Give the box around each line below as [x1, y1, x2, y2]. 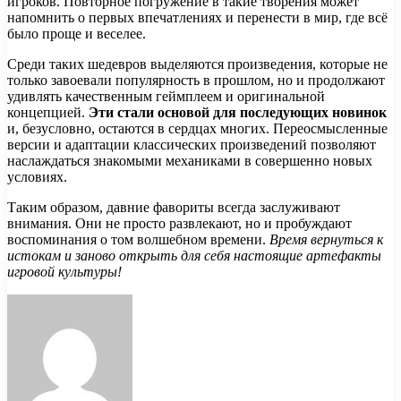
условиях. [7, 169, 67, 185]
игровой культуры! [7, 264, 122, 280]
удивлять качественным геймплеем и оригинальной [7, 89, 325, 105]
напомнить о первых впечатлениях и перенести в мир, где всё [7, 10, 388, 26]
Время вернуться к [269, 232, 383, 248]
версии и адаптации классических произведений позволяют [7, 137, 376, 153]
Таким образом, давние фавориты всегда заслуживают [7, 200, 340, 216]
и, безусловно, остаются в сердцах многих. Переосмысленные [7, 121, 388, 137]
